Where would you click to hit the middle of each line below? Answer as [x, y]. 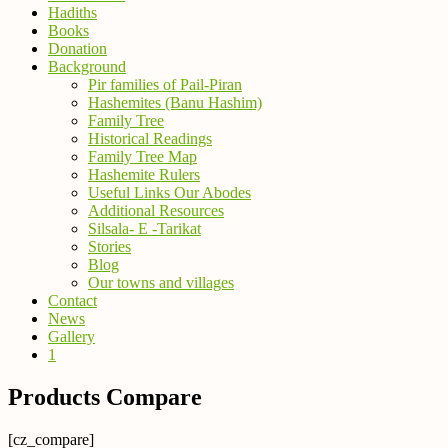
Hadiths [72, 12]
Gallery [71, 336]
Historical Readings [150, 138]
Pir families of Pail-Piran [165, 84]
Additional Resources [156, 210]
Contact [72, 300]
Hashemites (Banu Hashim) [175, 102]
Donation [77, 48]
